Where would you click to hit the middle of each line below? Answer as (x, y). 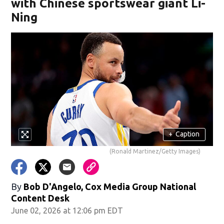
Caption (188, 134)
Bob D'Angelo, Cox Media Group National (110, 186)
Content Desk (40, 198)
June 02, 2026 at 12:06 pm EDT (67, 210)
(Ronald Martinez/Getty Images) (155, 151)
